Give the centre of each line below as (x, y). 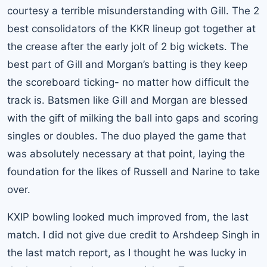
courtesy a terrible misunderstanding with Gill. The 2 (133, 10)
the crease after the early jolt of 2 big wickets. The (128, 46)
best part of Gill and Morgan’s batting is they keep (127, 64)
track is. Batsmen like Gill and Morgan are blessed (128, 100)
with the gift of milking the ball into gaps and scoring (133, 118)
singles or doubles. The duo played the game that (127, 136)
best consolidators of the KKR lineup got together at (131, 28)
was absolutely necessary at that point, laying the (126, 153)
